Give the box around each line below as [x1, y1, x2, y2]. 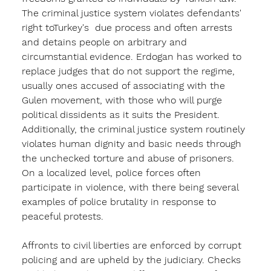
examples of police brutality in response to [21, 195, 219, 207]
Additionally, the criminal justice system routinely [21, 123, 248, 135]
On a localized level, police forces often [21, 166, 204, 178]
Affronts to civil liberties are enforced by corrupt [21, 239, 244, 251]
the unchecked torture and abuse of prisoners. [21, 152, 237, 164]
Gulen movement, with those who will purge [21, 94, 225, 106]
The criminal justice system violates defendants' [21, 7, 244, 19]
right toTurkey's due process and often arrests [21, 21, 235, 33]
